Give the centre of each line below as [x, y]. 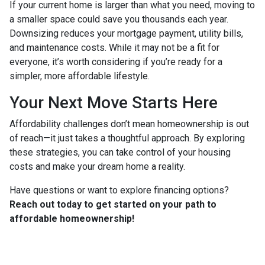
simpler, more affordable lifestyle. [80, 76]
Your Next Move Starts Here [114, 102]
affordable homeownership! [72, 218]
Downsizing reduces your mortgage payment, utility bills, [126, 33]
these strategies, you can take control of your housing [120, 152]
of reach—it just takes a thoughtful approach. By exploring [127, 138]
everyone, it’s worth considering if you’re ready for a [116, 62]
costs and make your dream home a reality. [97, 166]
